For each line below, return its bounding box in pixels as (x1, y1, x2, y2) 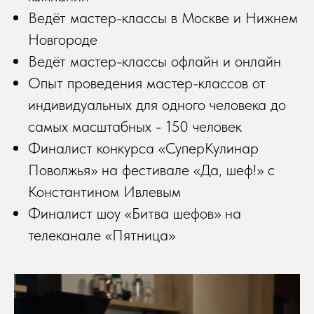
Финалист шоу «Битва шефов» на (28, 203, 241, 222)
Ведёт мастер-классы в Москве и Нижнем (28, 8, 298, 27)
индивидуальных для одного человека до (28, 95, 286, 114)
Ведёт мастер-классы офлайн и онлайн (28, 51, 281, 70)
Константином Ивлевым (28, 182, 181, 200)
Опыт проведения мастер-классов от (28, 73, 266, 92)
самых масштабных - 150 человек (28, 116, 242, 135)
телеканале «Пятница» (28, 225, 175, 244)
